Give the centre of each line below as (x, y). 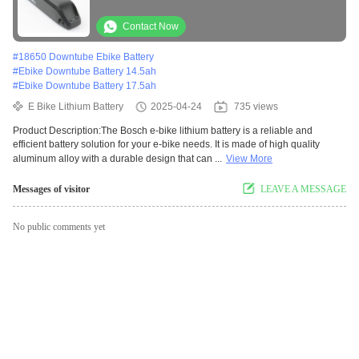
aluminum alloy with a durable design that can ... (117, 159)
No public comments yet (59, 227)
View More (249, 159)
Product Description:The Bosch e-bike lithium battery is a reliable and (163, 131)
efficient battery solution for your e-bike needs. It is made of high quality (166, 145)
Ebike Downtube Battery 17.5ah (87, 86)
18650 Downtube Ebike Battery (86, 57)
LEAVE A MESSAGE (303, 190)
